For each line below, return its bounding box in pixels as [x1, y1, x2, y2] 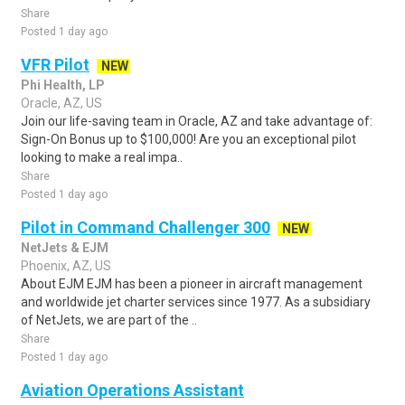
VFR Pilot [21, 55, 89, 74]
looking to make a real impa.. [21, 150, 183, 165]
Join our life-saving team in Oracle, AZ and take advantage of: [21, 114, 372, 128]
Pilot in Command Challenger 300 [21, 218, 270, 237]
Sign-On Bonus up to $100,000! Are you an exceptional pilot [21, 132, 356, 146]
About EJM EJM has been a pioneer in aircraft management [21, 277, 363, 291]
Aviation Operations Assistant [21, 381, 244, 400]
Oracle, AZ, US [21, 96, 102, 110]
